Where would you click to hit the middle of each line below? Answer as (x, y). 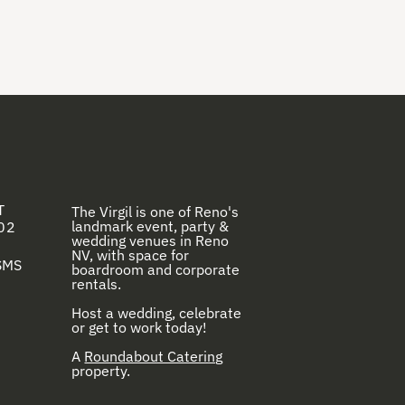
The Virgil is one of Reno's (155, 212)
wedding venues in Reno (151, 241)
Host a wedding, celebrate (157, 313)
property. (101, 371)
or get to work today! (140, 328)
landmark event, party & (151, 226)
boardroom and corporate (156, 270)
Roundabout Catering (154, 357)
